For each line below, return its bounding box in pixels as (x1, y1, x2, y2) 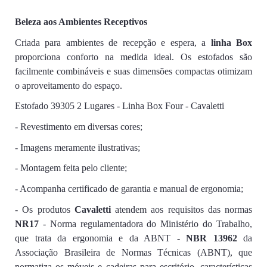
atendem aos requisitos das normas (115, 204, 252, 215)
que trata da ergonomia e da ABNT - (15, 232, 186, 243)
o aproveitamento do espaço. (15, 80, 122, 91)
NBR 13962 (186, 232, 237, 243)
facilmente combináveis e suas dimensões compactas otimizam (15, 66, 252, 76)
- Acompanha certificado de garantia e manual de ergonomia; (15, 184, 243, 194)
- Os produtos (15, 204, 74, 215)
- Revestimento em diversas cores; (15, 122, 142, 132)
